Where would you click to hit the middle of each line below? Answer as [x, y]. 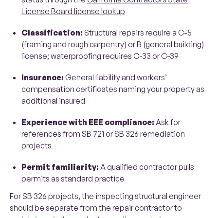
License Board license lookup [73, 11]
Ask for [167, 122]
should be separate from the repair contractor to [96, 208]
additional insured [53, 101]
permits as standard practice [73, 179]
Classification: [52, 33]
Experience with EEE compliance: [88, 122]
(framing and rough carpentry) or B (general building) [113, 45]
